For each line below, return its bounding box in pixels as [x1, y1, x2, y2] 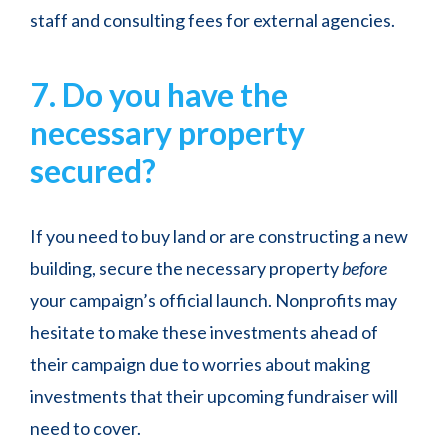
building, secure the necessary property [30, 257, 342, 280]
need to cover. [30, 417, 144, 440]
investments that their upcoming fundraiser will [30, 385, 398, 408]
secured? [30, 151, 156, 191]
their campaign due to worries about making [30, 353, 370, 376]
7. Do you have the [30, 75, 288, 115]
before [342, 257, 387, 280]
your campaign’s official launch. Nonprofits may [30, 289, 397, 312]
